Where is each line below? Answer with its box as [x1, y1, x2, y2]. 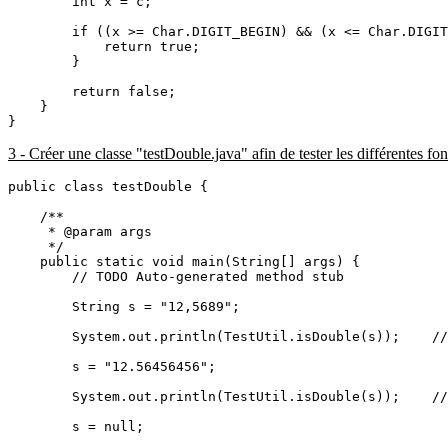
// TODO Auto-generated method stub [8, 268, 344, 284]
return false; [8, 83, 176, 99]
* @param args [8, 223, 152, 239]
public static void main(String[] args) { [8, 253, 360, 269]
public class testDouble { [8, 178, 208, 194]
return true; [8, 38, 200, 54]
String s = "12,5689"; [8, 298, 240, 314]
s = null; [8, 418, 144, 434]
